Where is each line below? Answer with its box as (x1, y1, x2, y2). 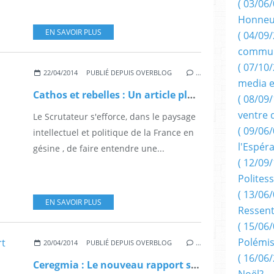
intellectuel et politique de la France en (33, 127, 194, 139)
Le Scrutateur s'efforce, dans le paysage (33, 111, 196, 123)
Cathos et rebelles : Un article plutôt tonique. (187, 88, 196, 102)
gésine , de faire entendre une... (33, 143, 165, 155)
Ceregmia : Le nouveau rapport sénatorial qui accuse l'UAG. (191, 258, 199, 272)
